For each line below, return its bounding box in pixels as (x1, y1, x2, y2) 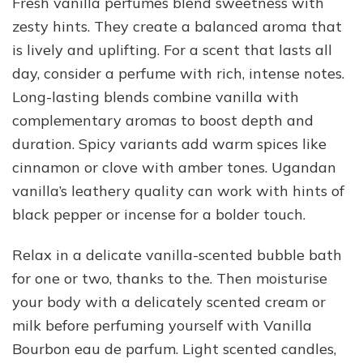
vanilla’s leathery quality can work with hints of (12, 181, 344, 200)
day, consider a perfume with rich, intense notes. (12, 63, 344, 83)
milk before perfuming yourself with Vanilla (12, 315, 312, 335)
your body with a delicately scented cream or (12, 292, 326, 311)
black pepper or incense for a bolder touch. (12, 204, 305, 224)
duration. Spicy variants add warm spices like (12, 134, 327, 153)
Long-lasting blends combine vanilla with (12, 87, 299, 106)
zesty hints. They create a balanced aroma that (12, 16, 342, 36)
